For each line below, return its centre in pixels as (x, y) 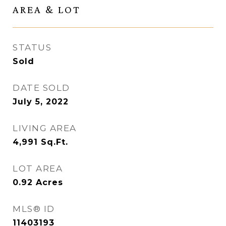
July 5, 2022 (41, 102)
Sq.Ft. (54, 142)
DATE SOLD (41, 88)
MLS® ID (34, 209)
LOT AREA (38, 168)
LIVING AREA (45, 128)
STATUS (32, 47)
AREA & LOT (47, 10)
